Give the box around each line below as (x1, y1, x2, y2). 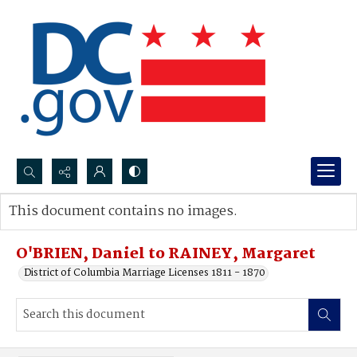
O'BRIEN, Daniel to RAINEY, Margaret (16, 242, 316, 266)
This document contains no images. (9, 201, 237, 222)
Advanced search (25, 219, 107, 236)
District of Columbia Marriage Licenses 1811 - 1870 (24, 265, 265, 281)
